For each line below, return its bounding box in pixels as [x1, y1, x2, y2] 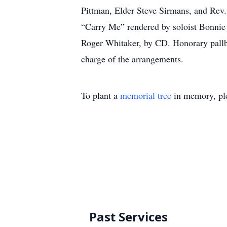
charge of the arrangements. [81, 53, 183, 65]
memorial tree [120, 89, 171, 101]
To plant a [81, 89, 120, 101]
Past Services [89, 208, 168, 225]
